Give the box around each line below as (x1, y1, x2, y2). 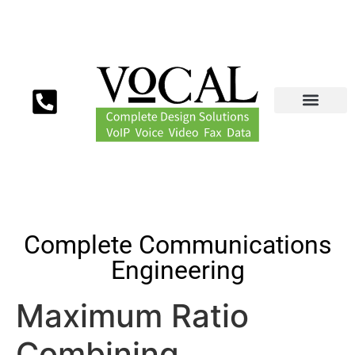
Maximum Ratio (16, 296, 249, 336)
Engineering (110, 255, 245, 286)
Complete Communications (23, 230, 332, 261)
